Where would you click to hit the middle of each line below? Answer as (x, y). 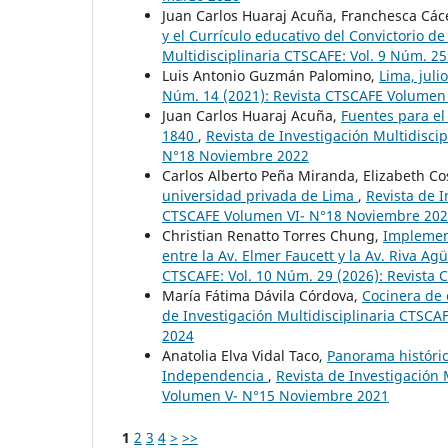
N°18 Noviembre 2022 (235, 155)
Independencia (215, 375)
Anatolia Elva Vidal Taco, (244, 355)
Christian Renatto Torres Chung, (272, 235)
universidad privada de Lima (260, 195)
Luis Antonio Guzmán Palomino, (270, 75)
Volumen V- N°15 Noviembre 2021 (275, 395)
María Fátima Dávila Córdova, (262, 295)
